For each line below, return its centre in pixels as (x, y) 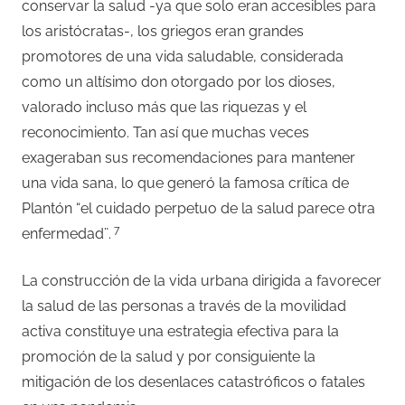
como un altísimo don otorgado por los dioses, (179, 81)
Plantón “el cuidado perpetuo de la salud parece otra (198, 208)
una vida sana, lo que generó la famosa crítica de (185, 183)
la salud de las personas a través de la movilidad (184, 306)
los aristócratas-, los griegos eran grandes (163, 31)
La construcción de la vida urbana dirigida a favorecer (202, 280)
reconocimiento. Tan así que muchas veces (165, 132)
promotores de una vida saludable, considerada (183, 56)
